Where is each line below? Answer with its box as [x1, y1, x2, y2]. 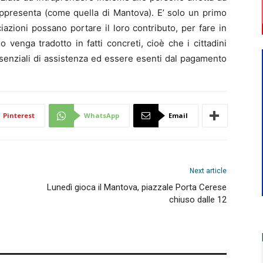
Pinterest [3, 111, 35, 120]
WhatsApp [84, 111, 119, 120]
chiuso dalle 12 [169, 194, 227, 205]
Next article [190, 167, 227, 175]
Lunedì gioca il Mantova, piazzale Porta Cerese [47, 182, 227, 193]
